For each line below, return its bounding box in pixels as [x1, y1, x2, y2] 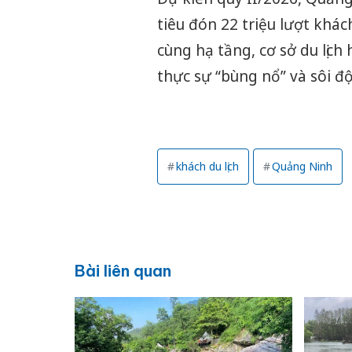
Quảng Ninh [271, 159, 332, 174]
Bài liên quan [74, 261, 171, 281]
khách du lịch [175, 159, 239, 174]
